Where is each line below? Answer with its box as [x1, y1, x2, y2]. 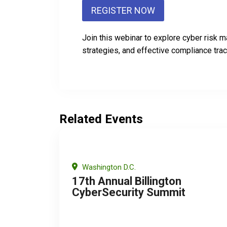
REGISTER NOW [91, 5, 155, 16]
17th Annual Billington [72, 174, 181, 187]
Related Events [59, 111, 143, 126]
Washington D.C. [80, 162, 136, 172]
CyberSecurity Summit [72, 185, 185, 199]
